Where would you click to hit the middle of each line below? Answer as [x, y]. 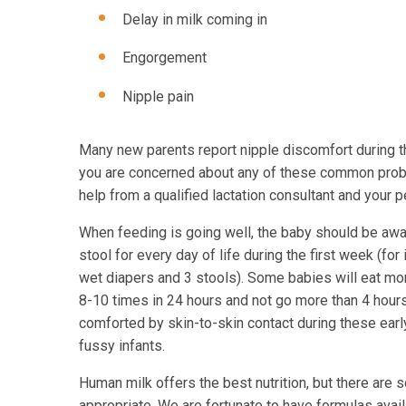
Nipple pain [158, 96]
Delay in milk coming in [195, 19]
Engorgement [164, 58]
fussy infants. [122, 345]
